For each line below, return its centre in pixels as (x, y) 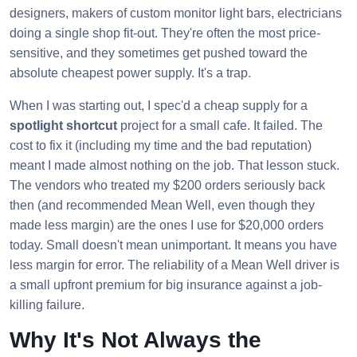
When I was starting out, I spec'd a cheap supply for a (159, 106)
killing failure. (47, 305)
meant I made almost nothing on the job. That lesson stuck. (175, 165)
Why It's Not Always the (135, 340)
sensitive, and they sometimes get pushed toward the (159, 53)
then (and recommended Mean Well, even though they (162, 205)
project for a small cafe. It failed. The (220, 126)
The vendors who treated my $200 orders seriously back (167, 185)
